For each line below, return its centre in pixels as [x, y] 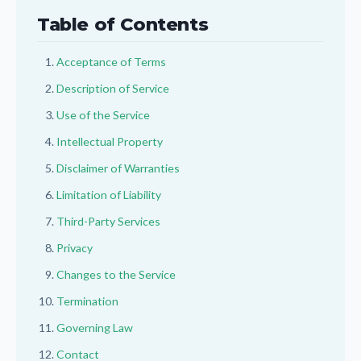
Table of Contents [123, 24]
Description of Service [113, 88]
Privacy [75, 248]
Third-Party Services [108, 221]
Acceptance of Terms [111, 62]
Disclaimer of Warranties [118, 168]
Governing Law [95, 328]
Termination [87, 301]
